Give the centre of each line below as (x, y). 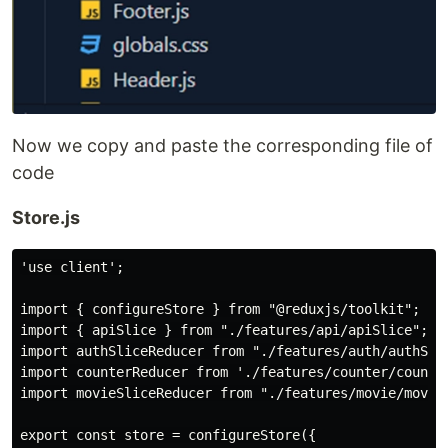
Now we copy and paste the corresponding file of (222, 145)
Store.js (46, 217)
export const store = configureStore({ (168, 434)
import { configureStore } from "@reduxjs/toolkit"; (220, 308)
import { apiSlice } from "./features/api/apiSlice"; (224, 329)
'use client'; (72, 266)
